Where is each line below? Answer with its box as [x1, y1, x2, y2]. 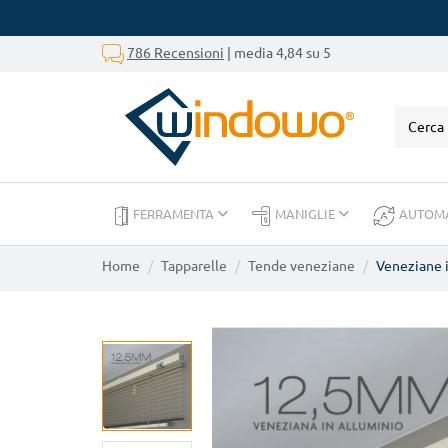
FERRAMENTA [133, 207, 217, 221]
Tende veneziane [248, 258, 355, 274]
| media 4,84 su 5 [224, 44, 331, 61]
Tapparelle [161, 258, 227, 274]
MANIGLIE [275, 207, 338, 221]
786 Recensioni [127, 44, 224, 61]
